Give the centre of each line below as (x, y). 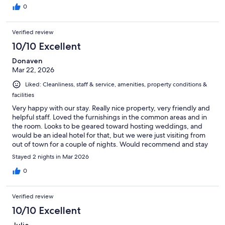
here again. (30, 7)
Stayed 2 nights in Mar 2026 (50, 156)
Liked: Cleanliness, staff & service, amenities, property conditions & (116, 84)
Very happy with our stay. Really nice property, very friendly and (111, 108)
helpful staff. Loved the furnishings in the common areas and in (109, 117)
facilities (23, 95)
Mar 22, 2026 (33, 70)
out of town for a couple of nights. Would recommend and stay (110, 144)
